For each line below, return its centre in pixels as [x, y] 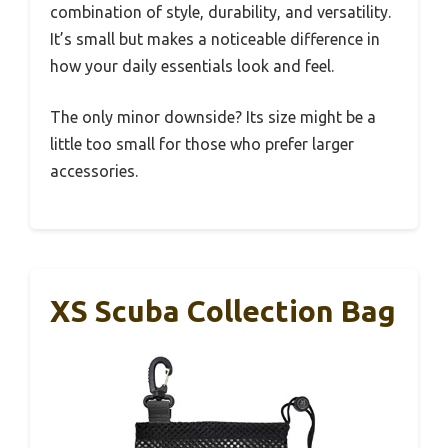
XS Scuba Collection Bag [223, 311]
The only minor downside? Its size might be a [213, 117]
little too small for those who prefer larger [202, 144]
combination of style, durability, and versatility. [220, 12]
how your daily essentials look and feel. [192, 66]
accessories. [94, 171]
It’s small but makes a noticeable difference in [215, 39]
